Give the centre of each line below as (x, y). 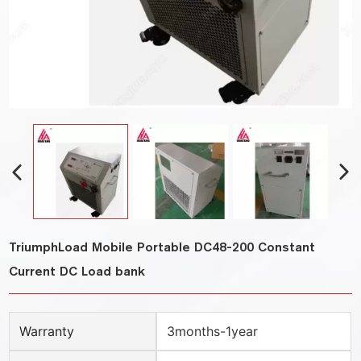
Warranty (47, 332)
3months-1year (213, 332)
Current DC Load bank (77, 272)
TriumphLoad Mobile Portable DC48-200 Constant (162, 247)
